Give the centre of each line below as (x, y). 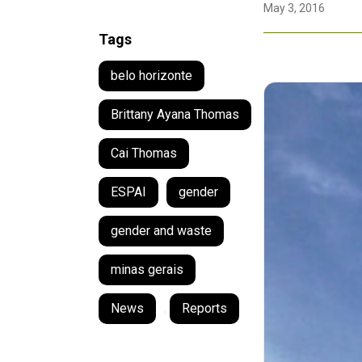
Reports (204, 309)
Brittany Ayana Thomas (175, 115)
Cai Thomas (144, 154)
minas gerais (147, 270)
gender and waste (161, 231)
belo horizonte (152, 76)
